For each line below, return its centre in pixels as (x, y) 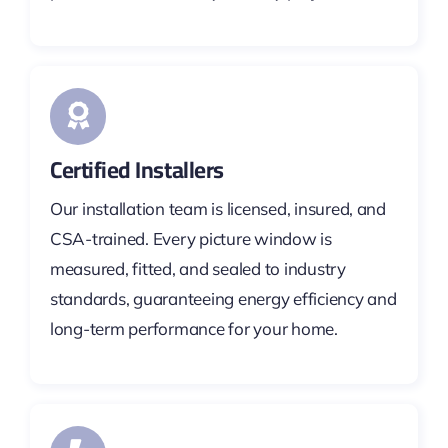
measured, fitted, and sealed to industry (197, 268)
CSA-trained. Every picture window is (190, 238)
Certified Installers (136, 169)
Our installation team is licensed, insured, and (217, 208)
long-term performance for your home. (193, 328)
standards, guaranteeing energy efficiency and (223, 298)
